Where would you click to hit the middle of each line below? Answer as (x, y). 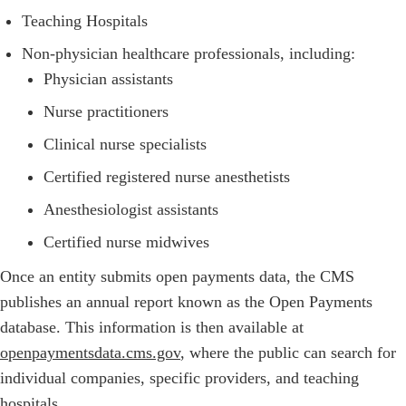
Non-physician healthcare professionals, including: (188, 54)
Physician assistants (108, 79)
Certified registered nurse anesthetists (167, 177)
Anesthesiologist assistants (131, 210)
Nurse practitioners (106, 112)
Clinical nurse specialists (125, 145)
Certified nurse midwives (126, 242)
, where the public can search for (288, 353)
